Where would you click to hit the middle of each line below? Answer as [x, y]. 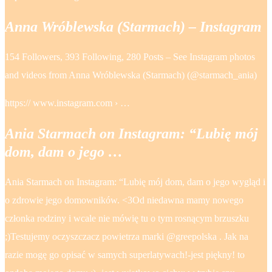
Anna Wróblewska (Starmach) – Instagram [133, 27]
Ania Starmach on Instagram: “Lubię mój [131, 134]
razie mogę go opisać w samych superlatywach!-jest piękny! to [125, 254]
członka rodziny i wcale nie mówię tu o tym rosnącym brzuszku [127, 218]
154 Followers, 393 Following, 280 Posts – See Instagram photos [130, 57]
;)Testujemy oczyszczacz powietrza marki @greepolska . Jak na [127, 236]
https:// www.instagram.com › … [67, 103]
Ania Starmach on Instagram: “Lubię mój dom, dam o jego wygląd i [135, 182]
